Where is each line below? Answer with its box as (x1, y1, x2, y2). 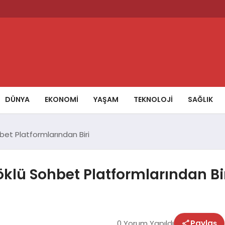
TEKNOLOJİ (134, 94, 173, 104)
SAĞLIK (188, 94, 213, 104)
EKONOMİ (45, 94, 78, 104)
